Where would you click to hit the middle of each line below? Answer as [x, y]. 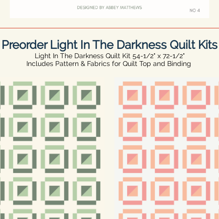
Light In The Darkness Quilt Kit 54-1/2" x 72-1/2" [109, 56]
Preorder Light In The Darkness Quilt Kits [109, 45]
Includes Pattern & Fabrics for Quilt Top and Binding [109, 64]
